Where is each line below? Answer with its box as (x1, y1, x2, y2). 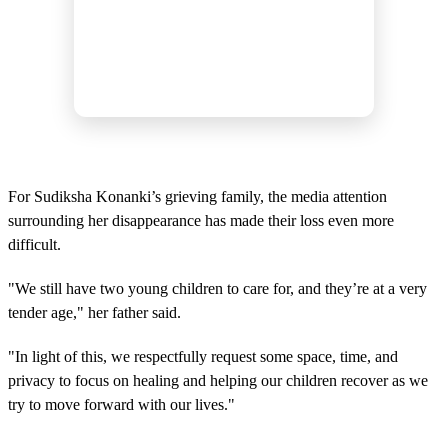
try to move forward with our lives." (8, 396, 235, 414)
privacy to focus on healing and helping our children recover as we (8, 372, 428, 390)
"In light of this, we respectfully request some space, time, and (8, 348, 398, 366)
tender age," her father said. (8, 304, 181, 322)
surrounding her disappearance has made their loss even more (8, 212, 394, 230)
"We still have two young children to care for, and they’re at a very (8, 280, 427, 298)
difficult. (8, 236, 61, 254)
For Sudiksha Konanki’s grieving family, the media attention (8, 188, 387, 206)
